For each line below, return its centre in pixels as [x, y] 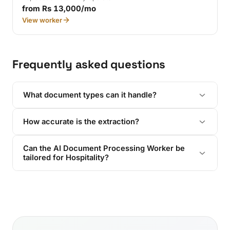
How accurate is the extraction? [81, 122]
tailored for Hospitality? [66, 158]
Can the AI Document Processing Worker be [104, 149]
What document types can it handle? [90, 95]
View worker [42, 20]
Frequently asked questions [89, 65]
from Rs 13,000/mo [59, 9]
